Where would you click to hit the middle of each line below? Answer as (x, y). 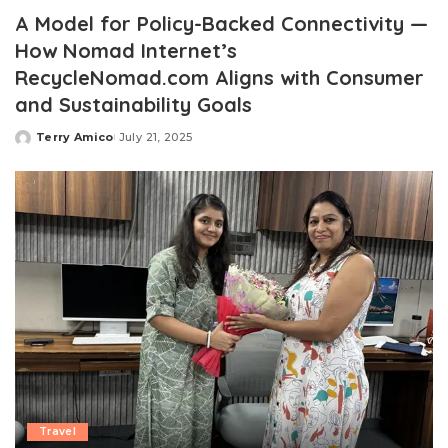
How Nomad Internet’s (126, 50)
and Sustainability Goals (133, 104)
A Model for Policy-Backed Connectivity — (221, 23)
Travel (58, 432)
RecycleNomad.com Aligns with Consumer (219, 77)
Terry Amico (75, 136)
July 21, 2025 (155, 136)
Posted (38, 144)
